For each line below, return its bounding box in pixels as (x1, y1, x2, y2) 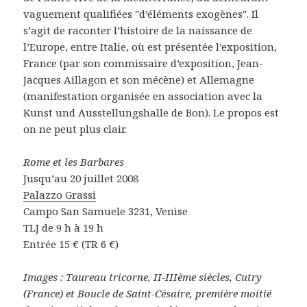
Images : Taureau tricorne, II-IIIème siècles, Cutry (23, 270, 262, 284)
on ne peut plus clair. (23, 122, 127, 136)
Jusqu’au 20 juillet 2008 (23, 171, 139, 186)
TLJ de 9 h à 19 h (23, 221, 104, 235)
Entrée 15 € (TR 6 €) (23, 237, 119, 251)
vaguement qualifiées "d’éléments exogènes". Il (23, 7, 259, 21)
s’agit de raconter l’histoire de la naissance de (23, 23, 253, 38)
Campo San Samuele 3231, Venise (23, 204, 188, 219)
